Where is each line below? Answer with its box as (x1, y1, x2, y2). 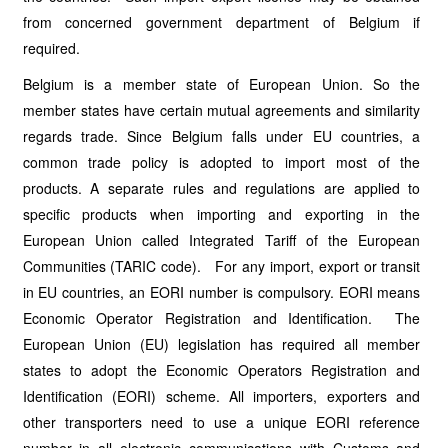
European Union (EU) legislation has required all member (22, 334, 421, 354)
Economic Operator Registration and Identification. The (22, 308, 421, 328)
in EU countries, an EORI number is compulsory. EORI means (22, 282, 421, 302)
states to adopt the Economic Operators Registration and (22, 360, 421, 380)
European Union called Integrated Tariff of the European (22, 230, 421, 250)
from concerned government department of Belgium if (22, 12, 421, 32)
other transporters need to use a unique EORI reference (22, 412, 421, 432)
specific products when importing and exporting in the (22, 204, 421, 224)
